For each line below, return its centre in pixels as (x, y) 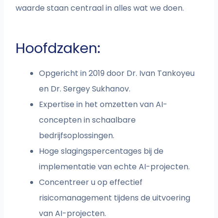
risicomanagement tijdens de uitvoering (115, 198)
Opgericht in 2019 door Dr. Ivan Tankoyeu (117, 73)
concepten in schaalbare (88, 120)
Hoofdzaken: (58, 48)
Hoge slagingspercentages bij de (101, 151)
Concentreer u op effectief (91, 182)
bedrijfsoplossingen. (77, 136)
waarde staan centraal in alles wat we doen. (100, 8)
